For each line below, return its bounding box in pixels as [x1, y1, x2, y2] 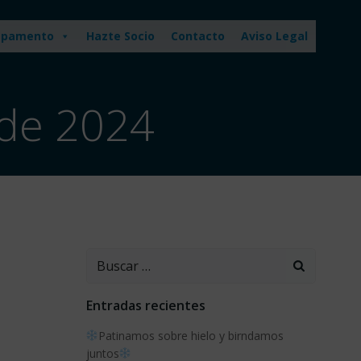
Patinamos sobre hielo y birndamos [98, 328, 284, 343]
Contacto [171, 28, 225, 44]
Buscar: [85, 249, 131, 267]
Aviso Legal [241, 28, 308, 44]
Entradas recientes [85, 297, 205, 314]
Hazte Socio [86, 28, 155, 44]
